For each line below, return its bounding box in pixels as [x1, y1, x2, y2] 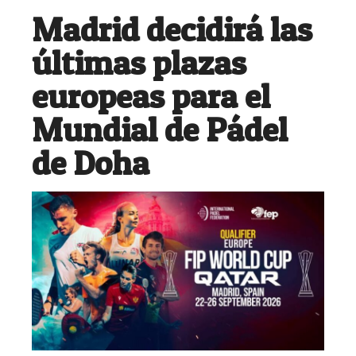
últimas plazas [32, 41, 246, 83]
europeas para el [32, 75, 270, 116]
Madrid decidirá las [32, 8, 312, 49]
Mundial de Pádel [32, 108, 288, 149]
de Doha [32, 141, 149, 183]
